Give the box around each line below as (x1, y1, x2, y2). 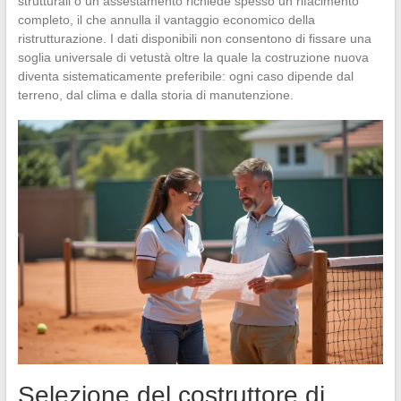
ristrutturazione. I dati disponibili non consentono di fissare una (17, 31, 371, 47)
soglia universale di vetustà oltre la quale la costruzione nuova (17, 50, 369, 65)
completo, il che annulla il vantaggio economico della (17, 13, 315, 28)
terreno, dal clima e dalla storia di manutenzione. (17, 88, 294, 103)
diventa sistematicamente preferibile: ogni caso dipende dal (17, 69, 354, 84)
